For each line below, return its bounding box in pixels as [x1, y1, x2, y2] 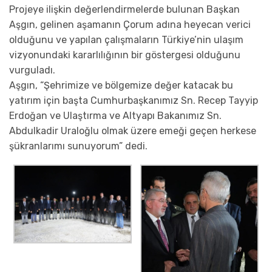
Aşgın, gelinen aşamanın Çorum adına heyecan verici [9, 19, 251, 31]
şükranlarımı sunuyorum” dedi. [9, 140, 148, 152]
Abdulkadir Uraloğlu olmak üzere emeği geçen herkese [9, 125, 256, 137]
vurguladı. [9, 64, 55, 76]
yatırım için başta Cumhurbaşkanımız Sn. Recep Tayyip [9, 95, 258, 107]
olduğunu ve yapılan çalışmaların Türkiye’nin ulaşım [9, 34, 243, 46]
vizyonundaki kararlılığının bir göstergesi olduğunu [9, 49, 240, 61]
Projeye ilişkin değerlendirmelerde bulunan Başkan [9, 4, 240, 16]
